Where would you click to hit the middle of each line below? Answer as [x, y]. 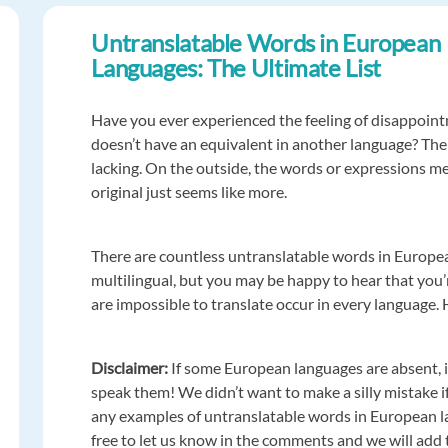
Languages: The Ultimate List [236, 68]
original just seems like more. [189, 192]
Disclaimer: [131, 368]
